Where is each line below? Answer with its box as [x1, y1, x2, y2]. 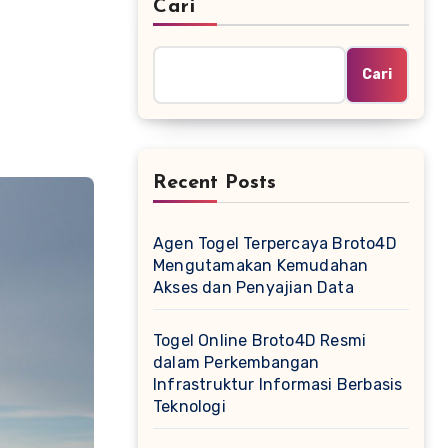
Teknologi [153, 397, 226, 416]
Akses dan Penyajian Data [153, 278, 354, 297]
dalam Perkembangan [153, 353, 320, 372]
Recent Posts [153, 173, 276, 193]
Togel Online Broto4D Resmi [153, 331, 367, 350]
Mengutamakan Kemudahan [153, 256, 369, 275]
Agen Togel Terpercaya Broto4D [153, 234, 397, 253]
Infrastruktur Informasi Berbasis [153, 375, 403, 394]
